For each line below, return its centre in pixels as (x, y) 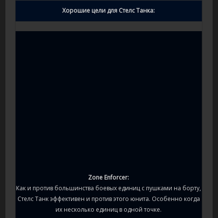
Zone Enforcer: (109, 178)
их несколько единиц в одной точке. (109, 210)
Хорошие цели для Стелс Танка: (109, 11)
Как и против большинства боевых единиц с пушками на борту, (109, 188)
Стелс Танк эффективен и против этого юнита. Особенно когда (109, 199)
